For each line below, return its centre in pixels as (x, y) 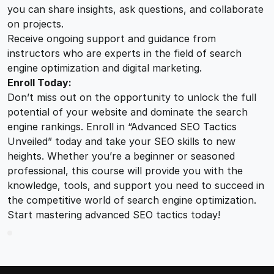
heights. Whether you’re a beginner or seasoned (121, 156)
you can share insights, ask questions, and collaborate (135, 9)
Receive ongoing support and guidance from (112, 38)
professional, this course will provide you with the (125, 170)
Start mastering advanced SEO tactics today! (114, 214)
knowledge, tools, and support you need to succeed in (136, 185)
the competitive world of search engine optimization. (132, 200)
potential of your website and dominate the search (128, 112)
